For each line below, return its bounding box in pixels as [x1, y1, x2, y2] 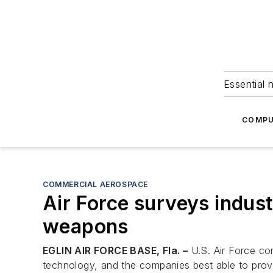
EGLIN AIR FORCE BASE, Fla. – [43, 244, 188, 257]
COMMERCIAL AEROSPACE [43, 180, 148, 189]
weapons [43, 214, 129, 238]
